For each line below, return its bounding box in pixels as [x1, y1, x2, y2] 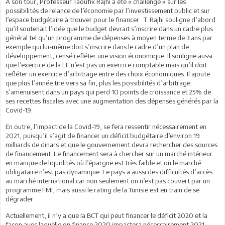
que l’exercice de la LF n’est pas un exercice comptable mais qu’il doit [6, 60, 207, 69]
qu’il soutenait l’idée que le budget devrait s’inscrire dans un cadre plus [6, 24, 213, 33]
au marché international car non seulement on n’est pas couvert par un [6, 176, 210, 185]
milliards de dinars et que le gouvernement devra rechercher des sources [6, 140, 217, 149]
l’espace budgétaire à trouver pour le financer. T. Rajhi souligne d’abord [6, 15, 215, 24]
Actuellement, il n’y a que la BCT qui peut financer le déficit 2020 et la [6, 211, 207, 219]
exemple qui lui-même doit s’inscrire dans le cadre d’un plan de [6, 42, 189, 51]
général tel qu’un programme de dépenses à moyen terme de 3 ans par [6, 33, 212, 42]
